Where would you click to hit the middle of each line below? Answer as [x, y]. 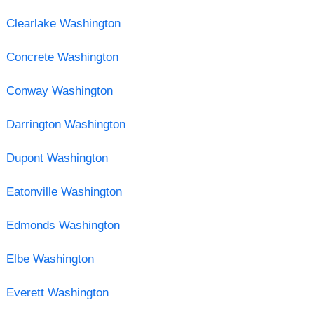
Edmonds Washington [63, 225]
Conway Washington [59, 90]
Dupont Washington [57, 158]
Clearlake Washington [63, 23]
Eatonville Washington [64, 191]
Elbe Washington [50, 259]
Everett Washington [57, 292]
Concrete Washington [62, 57]
